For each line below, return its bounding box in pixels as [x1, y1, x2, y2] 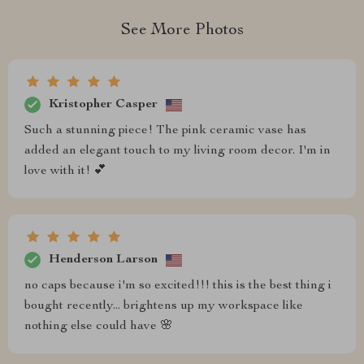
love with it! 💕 [24, 165, 106, 178]
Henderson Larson [49, 253, 158, 266]
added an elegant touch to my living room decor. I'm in [24, 145, 331, 158]
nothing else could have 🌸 [24, 320, 173, 333]
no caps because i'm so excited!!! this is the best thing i [24, 279, 331, 292]
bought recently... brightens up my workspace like [24, 300, 303, 313]
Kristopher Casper [49, 97, 158, 111]
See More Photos [120, 23, 244, 39]
